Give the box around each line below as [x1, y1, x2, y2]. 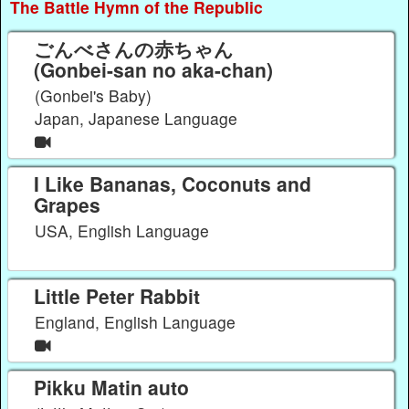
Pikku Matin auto [33, 372, 189, 401]
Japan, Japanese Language [35, 106, 243, 130]
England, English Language [35, 310, 241, 334]
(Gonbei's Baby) [35, 83, 152, 107]
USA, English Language [35, 219, 215, 243]
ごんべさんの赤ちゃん [33, 34, 234, 62]
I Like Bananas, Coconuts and [33, 169, 311, 197]
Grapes [33, 190, 100, 218]
